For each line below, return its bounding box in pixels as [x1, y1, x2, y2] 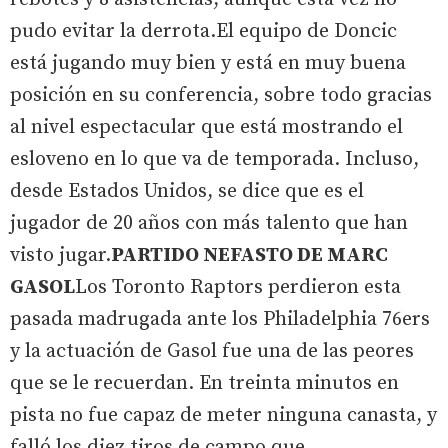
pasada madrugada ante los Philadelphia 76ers [10, 306, 430, 332]
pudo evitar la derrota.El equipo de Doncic [10, 18, 397, 44]
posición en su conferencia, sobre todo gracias [10, 82, 432, 108]
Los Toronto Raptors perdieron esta [75, 274, 401, 300]
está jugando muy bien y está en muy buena [10, 50, 406, 76]
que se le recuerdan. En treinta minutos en [10, 370, 399, 396]
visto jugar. [10, 242, 111, 268]
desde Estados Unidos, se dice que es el [10, 178, 364, 204]
